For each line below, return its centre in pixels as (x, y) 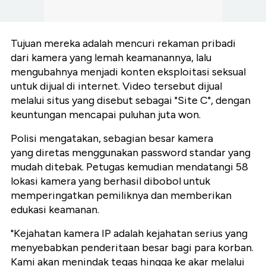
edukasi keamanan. (55, 210)
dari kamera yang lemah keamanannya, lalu (111, 58)
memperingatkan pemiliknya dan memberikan (121, 196)
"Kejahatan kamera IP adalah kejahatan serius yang (129, 234)
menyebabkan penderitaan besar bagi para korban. (132, 248)
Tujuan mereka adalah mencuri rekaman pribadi (123, 44)
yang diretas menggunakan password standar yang (131, 153)
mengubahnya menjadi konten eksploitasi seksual (128, 72)
